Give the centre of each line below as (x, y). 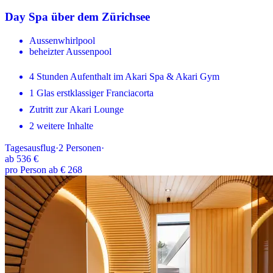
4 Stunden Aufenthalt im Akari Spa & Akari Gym (124, 76)
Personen (83, 147)
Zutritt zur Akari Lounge (76, 109)
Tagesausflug (30, 147)
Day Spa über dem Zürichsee (77, 16)
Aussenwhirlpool (62, 40)
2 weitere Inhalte (61, 126)
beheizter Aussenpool (70, 51)
